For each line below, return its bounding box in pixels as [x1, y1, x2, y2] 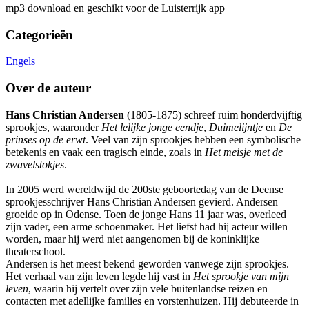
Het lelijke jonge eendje [101, 121, 203, 133]
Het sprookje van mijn [193, 270, 289, 282]
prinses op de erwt [6, 133, 86, 146]
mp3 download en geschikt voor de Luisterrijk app [6, 1, 225, 14]
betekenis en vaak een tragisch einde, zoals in [6, 146, 205, 158]
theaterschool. [6, 245, 66, 257]
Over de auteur [6, 81, 91, 96]
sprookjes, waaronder [6, 121, 101, 133]
